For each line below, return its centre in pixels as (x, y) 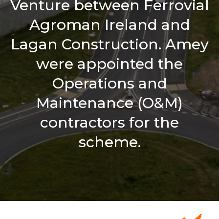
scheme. (109, 142)
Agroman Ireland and (109, 25)
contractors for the (109, 122)
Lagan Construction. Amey (109, 44)
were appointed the (109, 64)
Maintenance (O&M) (109, 103)
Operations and (109, 83)
